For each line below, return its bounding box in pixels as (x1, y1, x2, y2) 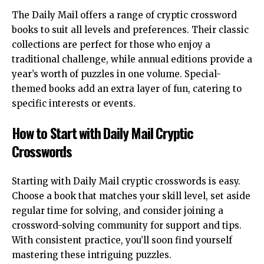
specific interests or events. (12, 97, 136, 109)
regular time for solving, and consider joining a (12, 204, 223, 216)
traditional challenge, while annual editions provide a (12, 53, 252, 65)
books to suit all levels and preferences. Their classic (12, 24, 249, 35)
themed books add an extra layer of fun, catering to (12, 82, 242, 94)
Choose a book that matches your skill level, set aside (12, 190, 250, 202)
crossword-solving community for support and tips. (12, 219, 242, 231)
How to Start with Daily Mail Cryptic (12, 122, 193, 144)
